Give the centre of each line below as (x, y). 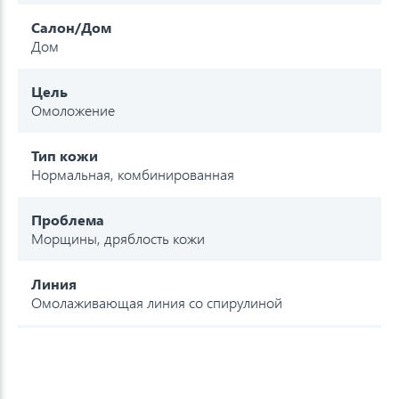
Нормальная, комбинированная (133, 174)
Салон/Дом (71, 27)
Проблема (68, 219)
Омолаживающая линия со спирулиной (157, 302)
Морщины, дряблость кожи (118, 238)
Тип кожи (65, 155)
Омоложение (73, 110)
